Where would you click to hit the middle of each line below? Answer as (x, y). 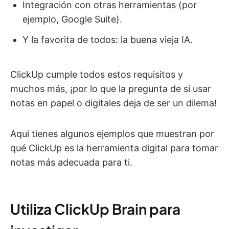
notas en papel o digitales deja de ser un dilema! (113, 103)
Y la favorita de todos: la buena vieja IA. (108, 40)
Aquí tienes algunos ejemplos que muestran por (112, 134)
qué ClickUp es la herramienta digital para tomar (114, 148)
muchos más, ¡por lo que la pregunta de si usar (111, 89)
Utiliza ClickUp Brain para (95, 209)
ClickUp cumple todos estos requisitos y (97, 75)
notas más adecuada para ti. (71, 163)
